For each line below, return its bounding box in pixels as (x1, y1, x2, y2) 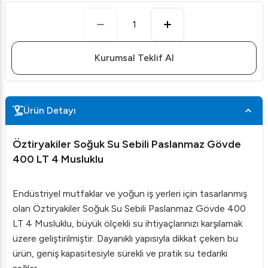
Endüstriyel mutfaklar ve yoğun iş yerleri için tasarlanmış (13, 188, 247, 199)
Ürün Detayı (23, 105, 76, 116)
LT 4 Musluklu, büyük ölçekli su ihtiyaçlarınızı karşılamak (13, 218, 242, 229)
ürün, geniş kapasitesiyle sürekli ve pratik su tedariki (13, 248, 227, 259)
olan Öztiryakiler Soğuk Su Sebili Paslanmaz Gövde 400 (13, 203, 246, 214)
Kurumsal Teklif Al (94, 52, 174, 63)
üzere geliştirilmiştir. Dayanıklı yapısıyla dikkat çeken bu (13, 233, 238, 244)
